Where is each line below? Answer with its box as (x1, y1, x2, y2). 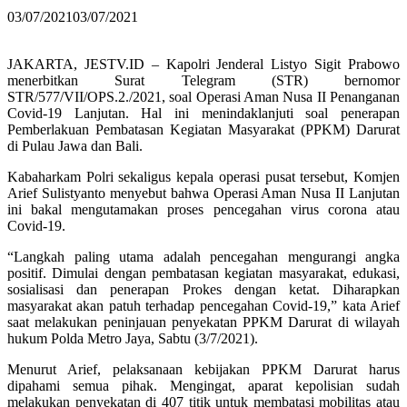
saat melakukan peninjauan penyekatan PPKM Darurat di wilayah (7, 313, 400, 330)
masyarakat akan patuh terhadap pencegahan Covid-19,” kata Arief (7, 297, 400, 313)
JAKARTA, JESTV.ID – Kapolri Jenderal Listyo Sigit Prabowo (7, 55, 400, 72)
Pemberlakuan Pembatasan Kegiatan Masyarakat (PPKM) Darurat (7, 121, 400, 137)
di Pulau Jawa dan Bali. (7, 137, 143, 154)
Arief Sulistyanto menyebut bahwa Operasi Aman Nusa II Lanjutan (7, 184, 400, 201)
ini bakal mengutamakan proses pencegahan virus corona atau (7, 201, 400, 217)
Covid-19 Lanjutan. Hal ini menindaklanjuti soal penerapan (7, 104, 400, 121)
